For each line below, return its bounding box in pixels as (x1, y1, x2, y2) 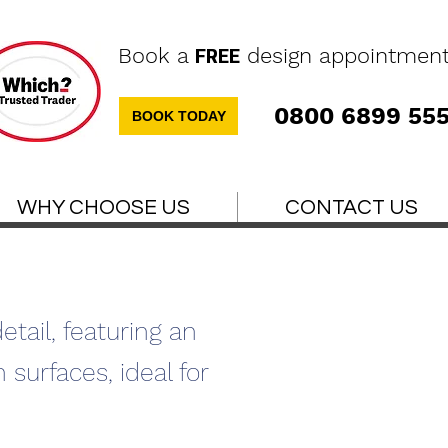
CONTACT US (285, 197, 418, 218)
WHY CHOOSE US (17, 197, 190, 218)
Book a (118, 43, 195, 68)
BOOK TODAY (131, 108, 226, 124)
